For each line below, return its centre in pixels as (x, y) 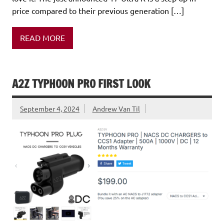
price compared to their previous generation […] (98, 10)
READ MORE (42, 38)
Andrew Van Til (116, 108)
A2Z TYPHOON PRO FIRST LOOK (81, 84)
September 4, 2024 (50, 108)
